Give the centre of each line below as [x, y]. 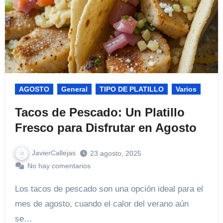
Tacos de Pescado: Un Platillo [100, 112]
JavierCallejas [54, 153]
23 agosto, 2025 [115, 154]
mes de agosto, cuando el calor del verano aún [102, 204]
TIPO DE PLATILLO [131, 89]
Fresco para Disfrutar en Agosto [106, 128]
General [74, 89]
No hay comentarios [59, 166]
